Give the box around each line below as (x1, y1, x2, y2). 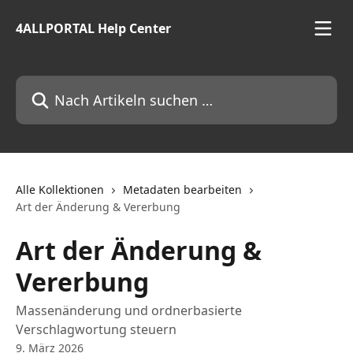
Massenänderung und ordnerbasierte (16, 302, 242, 319)
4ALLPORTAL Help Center (16, 20, 171, 37)
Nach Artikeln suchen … (15, 76, 155, 93)
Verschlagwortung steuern (16, 321, 176, 338)
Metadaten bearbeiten (123, 182, 242, 197)
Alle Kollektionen (16, 182, 104, 197)
